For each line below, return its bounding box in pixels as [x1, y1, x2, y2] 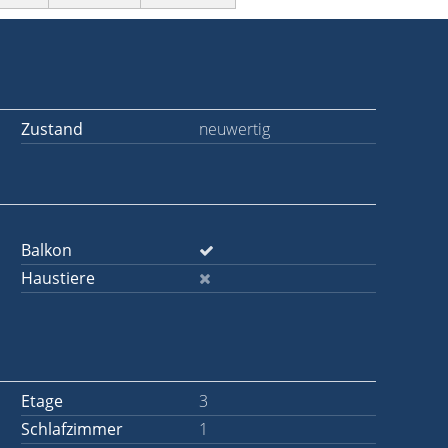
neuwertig [198, 118, 270, 140]
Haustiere [21, 267, 95, 289]
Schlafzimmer [21, 418, 123, 440]
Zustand [21, 118, 83, 140]
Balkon [21, 239, 72, 261]
